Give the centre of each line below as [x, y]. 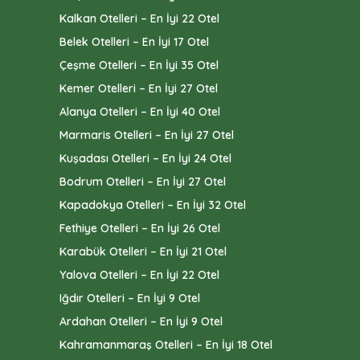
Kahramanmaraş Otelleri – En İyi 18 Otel [166, 345]
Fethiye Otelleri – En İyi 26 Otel [140, 229]
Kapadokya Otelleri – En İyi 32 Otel [153, 205]
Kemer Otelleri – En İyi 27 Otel [139, 89]
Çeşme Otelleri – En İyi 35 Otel [139, 65]
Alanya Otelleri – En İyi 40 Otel [140, 112]
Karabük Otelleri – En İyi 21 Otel [143, 252]
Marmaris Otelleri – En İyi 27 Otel [147, 135]
